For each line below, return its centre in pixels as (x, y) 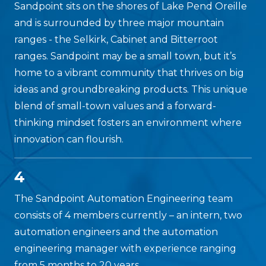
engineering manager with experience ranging (125, 249)
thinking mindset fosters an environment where (128, 123)
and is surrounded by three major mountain (119, 23)
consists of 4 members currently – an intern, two (128, 216)
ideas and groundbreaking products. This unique (131, 90)
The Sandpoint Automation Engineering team (123, 199)
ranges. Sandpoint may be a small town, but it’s (125, 56)
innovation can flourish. (69, 140)
